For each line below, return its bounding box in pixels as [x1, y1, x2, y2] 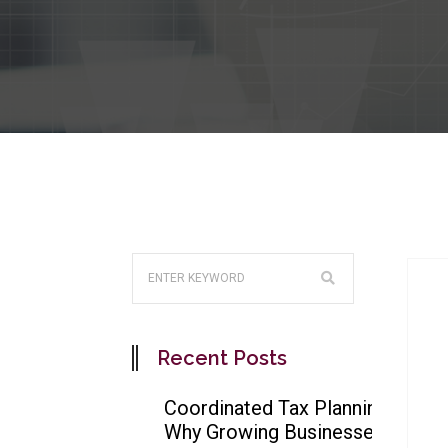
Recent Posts [157, 345, 287, 370]
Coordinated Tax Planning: [164, 395, 392, 420]
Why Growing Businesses [164, 419, 384, 444]
